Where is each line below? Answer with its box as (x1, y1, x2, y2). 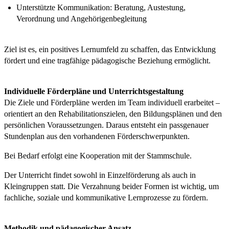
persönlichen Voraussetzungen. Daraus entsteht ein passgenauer (4, 120, 209, 129)
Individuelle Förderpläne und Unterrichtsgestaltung (4, 86, 184, 96)
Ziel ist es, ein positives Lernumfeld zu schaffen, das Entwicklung (4, 44, 216, 54)
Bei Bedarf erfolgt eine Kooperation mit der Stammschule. (4, 151, 192, 160)
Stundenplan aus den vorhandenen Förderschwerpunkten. (4, 131, 190, 141)
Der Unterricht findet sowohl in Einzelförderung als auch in (4, 170, 196, 179)
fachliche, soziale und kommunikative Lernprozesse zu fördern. (4, 193, 208, 202)
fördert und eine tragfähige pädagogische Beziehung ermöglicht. (4, 56, 211, 65)
